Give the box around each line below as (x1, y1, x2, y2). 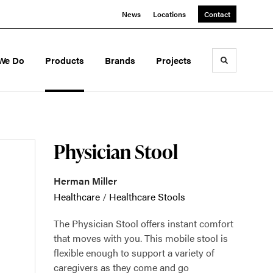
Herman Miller (54, 174, 117, 188)
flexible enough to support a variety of (54, 246, 214, 260)
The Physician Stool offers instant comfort (54, 216, 233, 230)
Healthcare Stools (109, 190, 185, 204)
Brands (105, 54, 136, 66)
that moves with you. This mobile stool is (54, 231, 228, 245)
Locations (153, 9, 186, 19)
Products (45, 54, 85, 66)
